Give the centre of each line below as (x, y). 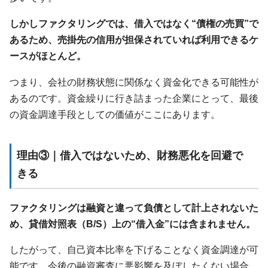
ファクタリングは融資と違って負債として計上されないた (134, 207)
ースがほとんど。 (48, 56)
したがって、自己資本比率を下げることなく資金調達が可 (134, 250)
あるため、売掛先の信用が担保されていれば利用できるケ (134, 40)
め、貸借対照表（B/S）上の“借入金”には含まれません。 (133, 223)
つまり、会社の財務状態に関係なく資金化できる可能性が (134, 82)
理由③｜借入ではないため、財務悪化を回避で (130, 156)
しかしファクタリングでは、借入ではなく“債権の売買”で (134, 24)
